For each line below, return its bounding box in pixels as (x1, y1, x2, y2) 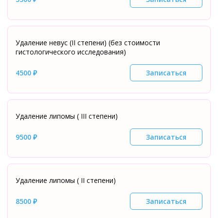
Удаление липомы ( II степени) (16, 176, 116, 185)
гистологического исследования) (16, 47, 126, 56)
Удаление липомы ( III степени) (16, 111, 118, 121)
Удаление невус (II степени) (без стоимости (16, 38, 160, 47)
